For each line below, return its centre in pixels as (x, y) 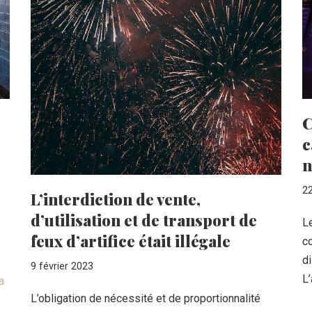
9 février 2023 (62, 266)
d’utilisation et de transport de (144, 220)
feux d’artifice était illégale (131, 241)
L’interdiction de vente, (116, 199)
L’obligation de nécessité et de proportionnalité (146, 298)
